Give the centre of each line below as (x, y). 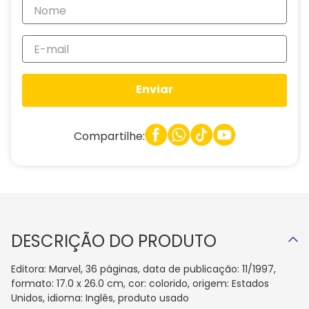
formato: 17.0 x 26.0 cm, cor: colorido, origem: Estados (140, 283)
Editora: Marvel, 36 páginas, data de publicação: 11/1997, (143, 269)
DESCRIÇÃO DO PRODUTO (114, 241)
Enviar (154, 90)
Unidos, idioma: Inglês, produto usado (100, 298)
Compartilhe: (109, 136)
